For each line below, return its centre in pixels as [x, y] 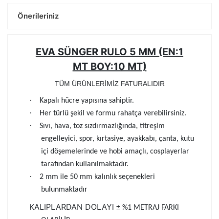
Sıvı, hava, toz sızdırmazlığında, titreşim [102, 126]
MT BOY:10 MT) [109, 67]
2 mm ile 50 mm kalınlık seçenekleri [97, 177]
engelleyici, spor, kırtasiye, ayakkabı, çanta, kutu [118, 139]
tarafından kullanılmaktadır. [85, 164]
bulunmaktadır [64, 190]
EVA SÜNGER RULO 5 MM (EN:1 [109, 52]
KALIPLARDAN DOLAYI [73, 207]
